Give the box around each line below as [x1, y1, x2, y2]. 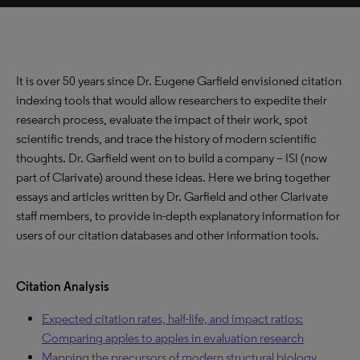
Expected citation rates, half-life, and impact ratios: [42, 311, 303, 326]
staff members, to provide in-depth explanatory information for [16, 208, 340, 223]
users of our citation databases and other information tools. [16, 227, 319, 243]
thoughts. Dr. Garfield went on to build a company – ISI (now [16, 150, 327, 166]
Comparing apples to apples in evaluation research [42, 330, 304, 346]
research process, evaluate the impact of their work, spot [16, 112, 308, 127]
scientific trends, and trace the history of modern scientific [16, 131, 317, 146]
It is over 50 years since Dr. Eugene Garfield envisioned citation [16, 73, 342, 88]
